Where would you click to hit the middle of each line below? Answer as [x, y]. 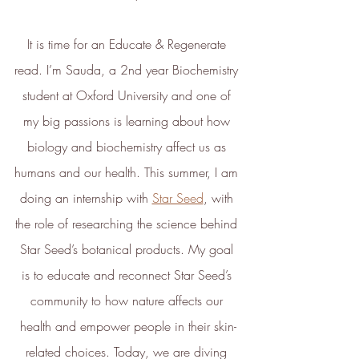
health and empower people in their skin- [128, 327]
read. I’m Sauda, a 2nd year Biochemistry [128, 70]
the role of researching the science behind [128, 224]
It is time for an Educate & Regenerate [128, 44]
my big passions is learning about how [128, 121]
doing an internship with [86, 198]
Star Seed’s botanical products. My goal [128, 250]
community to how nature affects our [128, 301]
